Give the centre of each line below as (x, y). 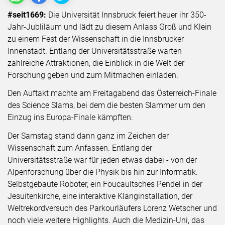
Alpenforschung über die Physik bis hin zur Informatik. (103, 172)
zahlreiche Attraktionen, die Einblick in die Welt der (96, 63)
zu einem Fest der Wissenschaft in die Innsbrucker (96, 39)
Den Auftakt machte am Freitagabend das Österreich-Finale (112, 93)
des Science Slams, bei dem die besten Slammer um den (106, 105)
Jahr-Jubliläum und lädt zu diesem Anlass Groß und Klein (109, 27)
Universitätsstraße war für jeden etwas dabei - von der (102, 160)
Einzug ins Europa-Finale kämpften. (70, 117)
